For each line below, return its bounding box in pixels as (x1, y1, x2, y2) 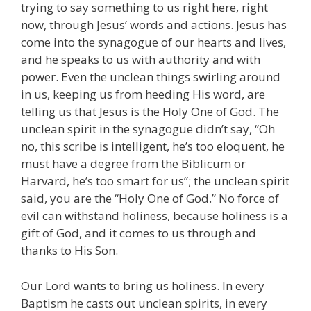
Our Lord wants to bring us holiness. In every (21, 277, 264, 294)
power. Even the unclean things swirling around (21, 69, 280, 85)
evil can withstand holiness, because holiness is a (21, 208, 288, 224)
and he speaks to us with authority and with (21, 51, 260, 68)
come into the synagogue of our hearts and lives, (21, 34, 286, 51)
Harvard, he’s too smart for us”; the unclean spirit (21, 173, 289, 190)
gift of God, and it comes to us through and (21, 225, 256, 242)
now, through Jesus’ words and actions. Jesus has (21, 17, 287, 33)
